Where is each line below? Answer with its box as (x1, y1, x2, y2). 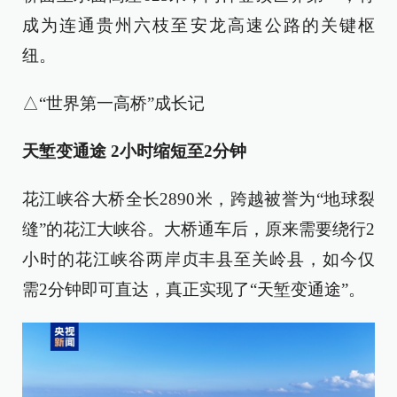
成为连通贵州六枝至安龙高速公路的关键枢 (22, 16, 375, 35)
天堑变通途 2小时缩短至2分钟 (22, 142, 246, 160)
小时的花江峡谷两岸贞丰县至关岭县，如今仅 (22, 250, 375, 269)
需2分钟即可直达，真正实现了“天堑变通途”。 (22, 280, 365, 299)
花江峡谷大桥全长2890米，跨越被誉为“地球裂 (22, 190, 375, 208)
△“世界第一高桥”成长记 (22, 94, 205, 113)
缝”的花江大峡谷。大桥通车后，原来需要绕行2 (22, 220, 375, 238)
